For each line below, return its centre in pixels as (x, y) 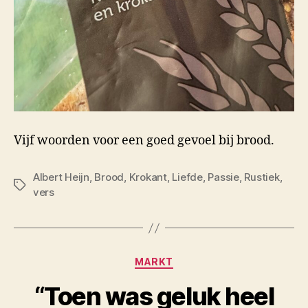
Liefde (187, 177)
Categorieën (188, 259)
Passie (223, 177)
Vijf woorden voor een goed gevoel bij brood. (144, 141)
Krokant (148, 177)
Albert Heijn (61, 177)
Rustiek (262, 177)
